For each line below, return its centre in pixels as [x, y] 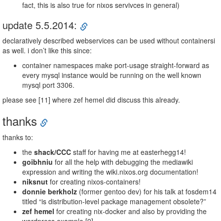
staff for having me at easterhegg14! [129, 152]
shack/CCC [53, 152]
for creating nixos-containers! [94, 182]
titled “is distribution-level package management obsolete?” [114, 202]
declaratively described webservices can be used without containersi [109, 41]
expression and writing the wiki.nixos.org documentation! [110, 172]
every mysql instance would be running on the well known [112, 75]
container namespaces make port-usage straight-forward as [116, 65]
